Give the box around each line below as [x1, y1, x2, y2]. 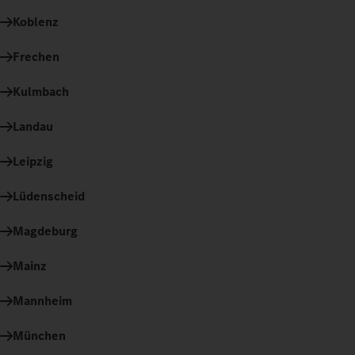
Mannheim [13, 292, 72, 309]
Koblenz [13, 13, 59, 30]
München [13, 326, 66, 344]
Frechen [13, 48, 59, 65]
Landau [13, 117, 53, 135]
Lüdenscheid [13, 187, 85, 204]
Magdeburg [13, 222, 78, 239]
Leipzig [13, 152, 53, 170]
